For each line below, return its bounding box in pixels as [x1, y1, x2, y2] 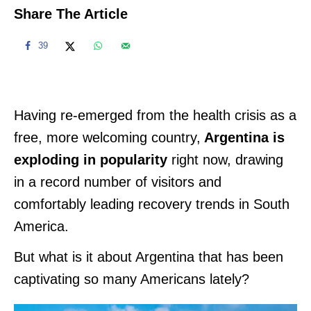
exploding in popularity [14, 151, 167, 167]
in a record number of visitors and [14, 174, 221, 190]
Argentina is [201, 129, 285, 145]
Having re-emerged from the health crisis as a [14, 107, 296, 123]
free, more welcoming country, [14, 129, 201, 145]
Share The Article [14, 6, 128, 22]
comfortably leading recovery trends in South [14, 196, 289, 212]
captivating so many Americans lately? [14, 271, 249, 287]
